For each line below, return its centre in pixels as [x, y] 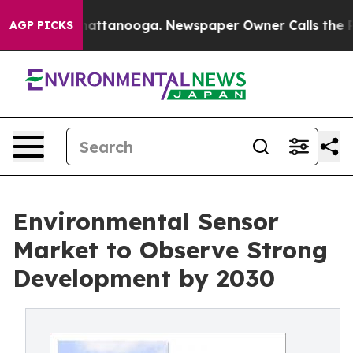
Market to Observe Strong [170, 250]
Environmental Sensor [146, 221]
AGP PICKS [41, 25]
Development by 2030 [144, 278]
